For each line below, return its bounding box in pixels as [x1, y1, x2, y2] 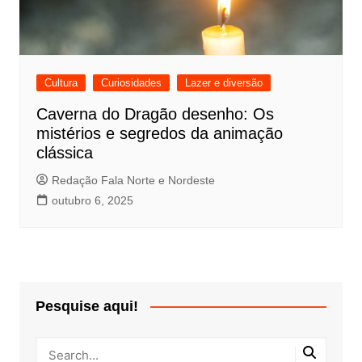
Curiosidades [100, 76, 162, 89]
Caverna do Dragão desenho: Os [36, 104, 274, 123]
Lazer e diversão [184, 76, 263, 89]
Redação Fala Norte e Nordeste [51, 173, 215, 187]
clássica [36, 143, 93, 162]
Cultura [44, 76, 78, 89]
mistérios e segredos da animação [36, 124, 283, 142]
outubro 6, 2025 [51, 193, 133, 207]
